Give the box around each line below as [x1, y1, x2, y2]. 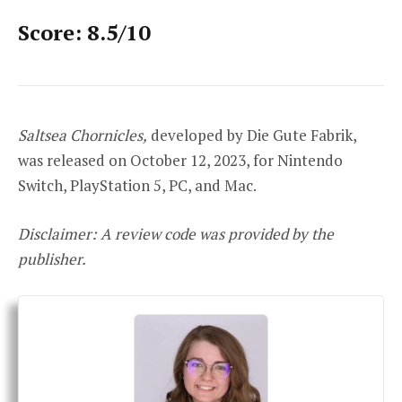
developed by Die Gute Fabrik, [147, 125, 356, 146]
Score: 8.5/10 [18, 18, 151, 48]
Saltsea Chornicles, [18, 125, 147, 146]
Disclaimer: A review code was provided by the [18, 223, 334, 245]
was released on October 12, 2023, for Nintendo [18, 150, 343, 171]
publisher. [18, 249, 86, 270]
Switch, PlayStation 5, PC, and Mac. [18, 175, 257, 197]
